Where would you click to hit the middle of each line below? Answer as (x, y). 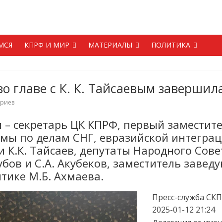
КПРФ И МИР (47, 45)
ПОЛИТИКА (171, 45)
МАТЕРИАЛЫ (110, 45)
